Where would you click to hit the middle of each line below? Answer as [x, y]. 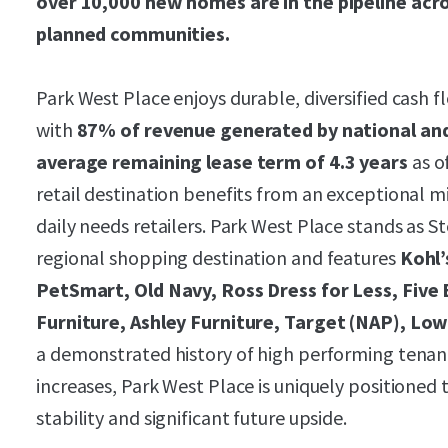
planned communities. [133, 33]
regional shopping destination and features [218, 257]
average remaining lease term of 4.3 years [224, 161]
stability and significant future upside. [191, 417]
